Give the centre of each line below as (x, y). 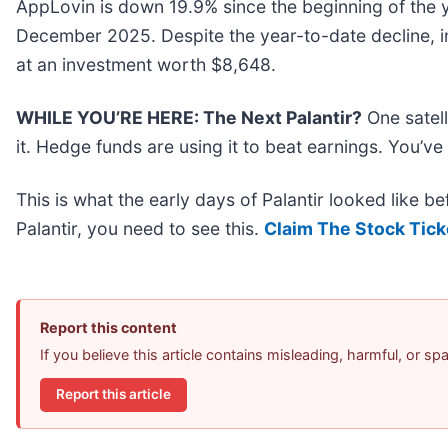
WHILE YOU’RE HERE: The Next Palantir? (189, 117)
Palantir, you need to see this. (140, 228)
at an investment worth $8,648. (146, 64)
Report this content (108, 327)
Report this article (113, 394)
